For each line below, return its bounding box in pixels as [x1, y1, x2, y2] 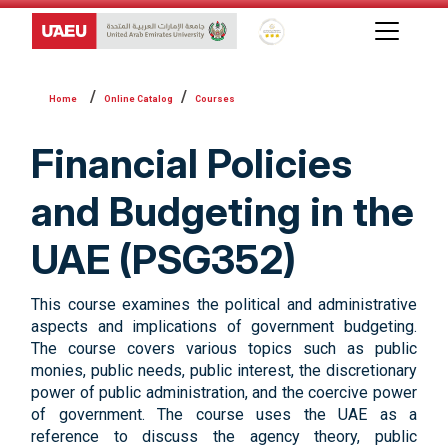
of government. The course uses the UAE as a [31, 405, 417, 424]
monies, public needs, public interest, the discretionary [31, 361, 417, 380]
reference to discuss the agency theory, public [31, 427, 417, 446]
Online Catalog [104, 94, 173, 104]
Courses [195, 94, 235, 104]
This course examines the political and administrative [31, 295, 417, 314]
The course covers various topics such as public [31, 339, 417, 358]
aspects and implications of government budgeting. [31, 317, 417, 336]
